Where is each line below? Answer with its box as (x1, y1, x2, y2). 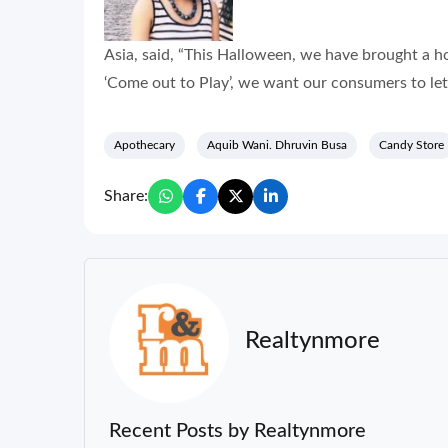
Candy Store (379, 138, 444, 151)
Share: (104, 188, 148, 204)
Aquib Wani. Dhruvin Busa (207, 138, 347, 151)
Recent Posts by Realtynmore (109, 420, 366, 441)
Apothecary (114, 138, 175, 151)
